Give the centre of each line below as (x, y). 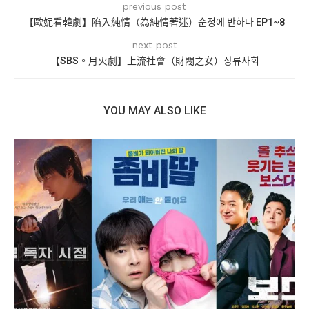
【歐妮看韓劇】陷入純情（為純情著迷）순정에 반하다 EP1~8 (154, 22)
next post (154, 44)
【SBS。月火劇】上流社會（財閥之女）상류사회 (154, 60)
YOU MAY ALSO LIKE (154, 110)
